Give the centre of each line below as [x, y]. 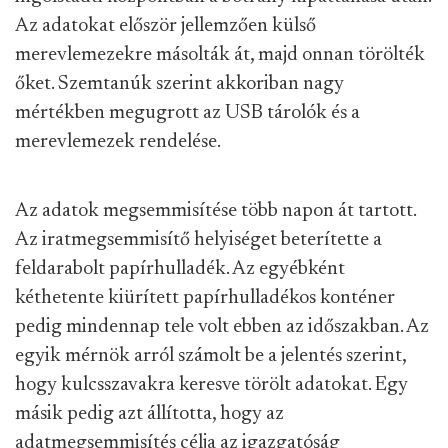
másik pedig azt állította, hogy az [149, 414]
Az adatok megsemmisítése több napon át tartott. [215, 211]
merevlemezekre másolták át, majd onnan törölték [220, 55]
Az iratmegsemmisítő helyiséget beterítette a [198, 240]
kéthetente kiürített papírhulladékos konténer [205, 298]
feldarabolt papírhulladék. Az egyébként [180, 269]
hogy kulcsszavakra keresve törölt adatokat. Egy [211, 385]
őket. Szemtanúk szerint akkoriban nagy [179, 84]
